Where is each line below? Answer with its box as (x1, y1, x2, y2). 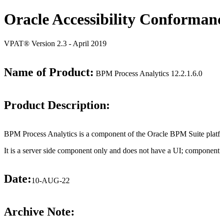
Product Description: (4, 98, 110, 111)
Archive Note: (4, 205, 75, 219)
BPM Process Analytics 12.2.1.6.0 (94, 69, 202, 78)
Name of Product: (4, 65, 94, 79)
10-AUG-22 (31, 176, 70, 185)
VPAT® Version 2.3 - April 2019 (4, 39, 107, 48)
